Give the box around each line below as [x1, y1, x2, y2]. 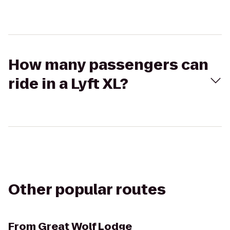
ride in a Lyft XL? [8, 74, 128, 94]
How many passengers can [8, 55, 208, 75]
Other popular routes [8, 180, 166, 200]
